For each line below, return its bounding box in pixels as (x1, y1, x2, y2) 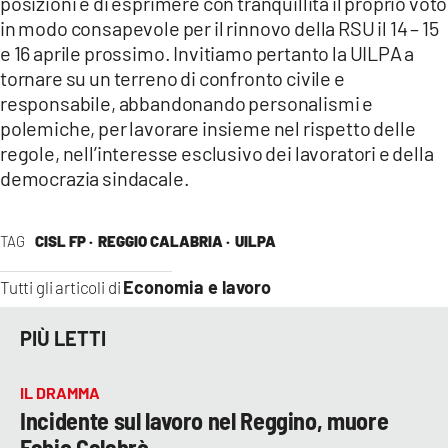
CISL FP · (34, 231, 93, 250)
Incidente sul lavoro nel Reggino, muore (20, 405, 389, 435)
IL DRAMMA (20, 382, 100, 402)
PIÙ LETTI (20, 326, 106, 351)
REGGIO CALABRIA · (97, 231, 230, 250)
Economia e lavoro (123, 275, 272, 298)
